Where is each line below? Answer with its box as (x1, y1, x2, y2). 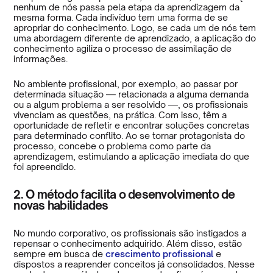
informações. (13, 53, 68, 64)
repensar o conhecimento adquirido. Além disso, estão (13, 238, 243, 249)
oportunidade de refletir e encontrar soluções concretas (13, 119, 250, 130)
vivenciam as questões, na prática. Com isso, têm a (13, 109, 227, 120)
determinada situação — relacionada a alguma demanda (13, 88, 249, 99)
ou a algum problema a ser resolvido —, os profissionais (13, 99, 249, 110)
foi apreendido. (13, 161, 76, 172)
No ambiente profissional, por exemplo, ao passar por (13, 78, 238, 89)
